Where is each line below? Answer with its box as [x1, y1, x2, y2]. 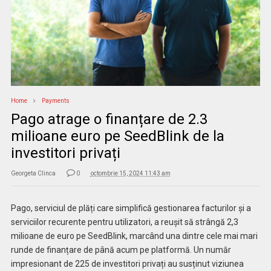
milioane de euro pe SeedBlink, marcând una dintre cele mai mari [10, 231, 258, 241]
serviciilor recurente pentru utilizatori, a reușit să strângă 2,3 [10, 217, 238, 227]
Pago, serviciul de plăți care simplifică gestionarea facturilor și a [10, 203, 251, 214]
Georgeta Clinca [10, 170, 56, 177]
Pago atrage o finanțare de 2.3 [10, 111, 207, 128]
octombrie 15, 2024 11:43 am [90, 170, 171, 177]
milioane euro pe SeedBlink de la [10, 128, 224, 145]
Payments [41, 97, 70, 105]
